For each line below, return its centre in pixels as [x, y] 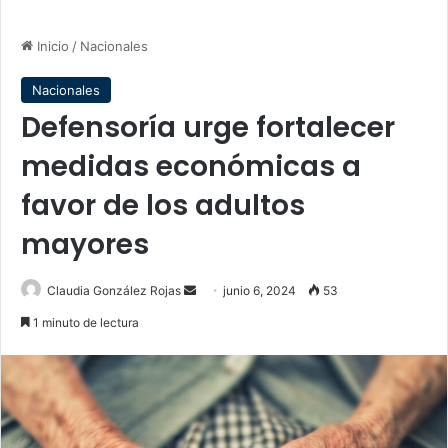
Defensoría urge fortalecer [208, 127]
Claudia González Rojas [114, 290]
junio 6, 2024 [259, 290]
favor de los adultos [163, 205]
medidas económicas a [191, 166]
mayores [85, 244]
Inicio [51, 46]
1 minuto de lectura [84, 322]
